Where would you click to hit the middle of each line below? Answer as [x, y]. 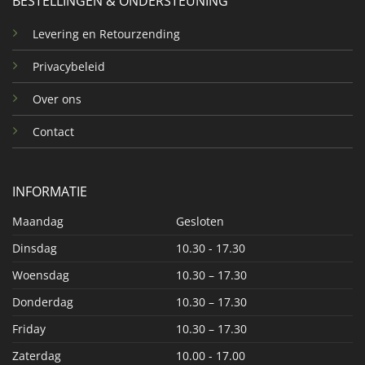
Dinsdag [34, 248]
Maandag [37, 221]
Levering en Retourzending [106, 34]
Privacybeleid [68, 67]
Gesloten [200, 221]
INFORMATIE [49, 191]
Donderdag [42, 301]
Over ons [57, 99]
